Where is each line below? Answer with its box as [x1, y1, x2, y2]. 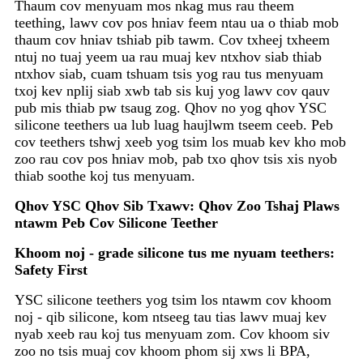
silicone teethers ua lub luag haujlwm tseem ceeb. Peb [15, 117, 333, 134]
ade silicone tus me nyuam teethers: [112, 245, 335, 262]
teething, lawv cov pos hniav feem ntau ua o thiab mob [15, 15, 339, 32]
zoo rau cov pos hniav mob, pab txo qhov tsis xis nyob [15, 151, 337, 168]
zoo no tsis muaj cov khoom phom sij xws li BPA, [15, 343, 310, 360]
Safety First [15, 262, 88, 279]
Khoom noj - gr [15, 245, 112, 262]
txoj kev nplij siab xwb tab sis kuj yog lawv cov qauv [15, 83, 330, 100]
